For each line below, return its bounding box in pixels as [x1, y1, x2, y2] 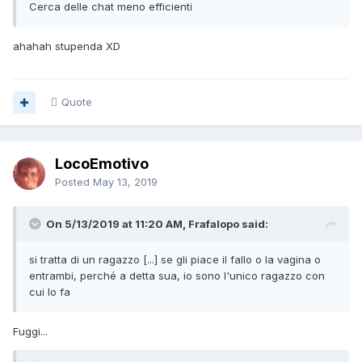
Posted [55, 175, 93, 189]
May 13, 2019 [93, 175, 158, 189]
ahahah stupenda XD [13, 40, 124, 53]
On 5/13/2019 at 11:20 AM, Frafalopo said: [46, 217, 268, 231]
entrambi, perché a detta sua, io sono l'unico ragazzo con [29, 269, 325, 283]
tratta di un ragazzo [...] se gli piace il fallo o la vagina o [37, 253, 321, 267]
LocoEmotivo [55, 155, 149, 173]
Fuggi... [13, 325, 51, 339]
